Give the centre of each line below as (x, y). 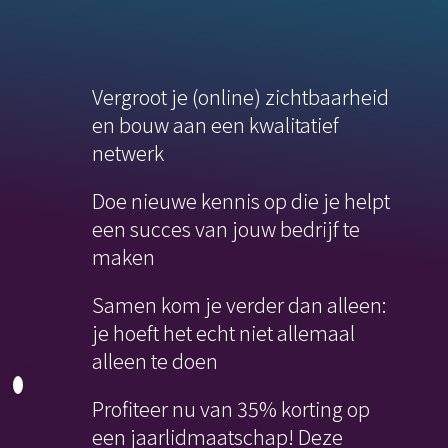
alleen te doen (154, 360)
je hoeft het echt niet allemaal (223, 332)
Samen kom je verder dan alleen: (239, 304)
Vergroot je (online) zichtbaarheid (240, 96)
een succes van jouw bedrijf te (225, 228)
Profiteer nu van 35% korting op (230, 408)
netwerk (127, 152)
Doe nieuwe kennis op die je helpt (240, 200)
